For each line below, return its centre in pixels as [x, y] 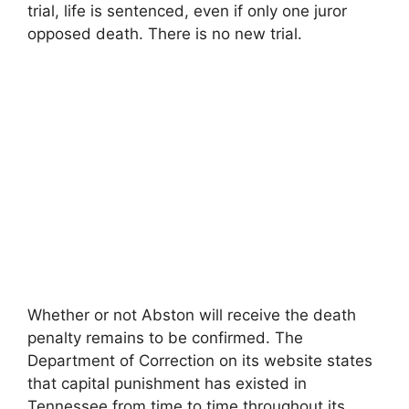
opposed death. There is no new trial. [165, 33]
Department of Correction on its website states [200, 361]
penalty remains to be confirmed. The [165, 338]
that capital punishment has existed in [167, 383]
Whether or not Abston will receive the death [192, 315]
